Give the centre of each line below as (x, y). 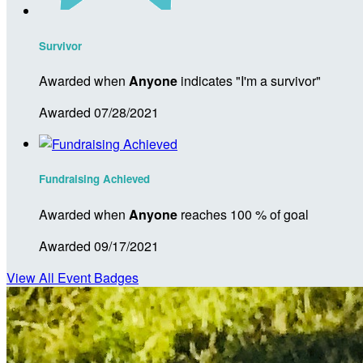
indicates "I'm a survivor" (249, 81)
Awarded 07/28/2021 (99, 113)
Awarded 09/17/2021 (99, 246)
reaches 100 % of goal (243, 214)
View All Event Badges (73, 277)
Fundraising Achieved (94, 179)
